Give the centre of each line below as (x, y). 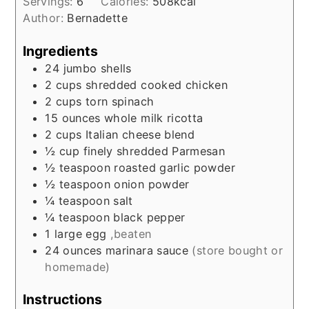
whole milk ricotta (154, 118)
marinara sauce (149, 250)
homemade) (78, 267)
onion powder (152, 184)
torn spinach (120, 101)
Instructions (63, 299)
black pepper (149, 217)
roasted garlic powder (175, 167)
